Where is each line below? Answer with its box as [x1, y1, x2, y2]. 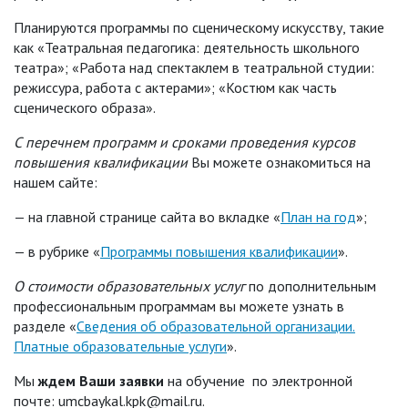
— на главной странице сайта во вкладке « [14, 207, 280, 226]
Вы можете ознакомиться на [188, 152, 371, 171]
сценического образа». [14, 97, 156, 117]
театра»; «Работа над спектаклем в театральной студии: [14, 57, 374, 76]
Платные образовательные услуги [14, 336, 227, 355]
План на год [280, 207, 356, 226]
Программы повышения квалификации [100, 241, 338, 260]
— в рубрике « [14, 241, 100, 260]
